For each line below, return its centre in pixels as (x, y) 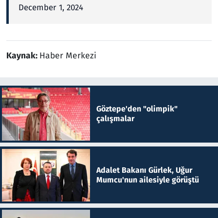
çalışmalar (115, 119)
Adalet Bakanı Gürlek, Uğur (144, 170)
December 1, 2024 (51, 8)
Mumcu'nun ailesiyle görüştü (147, 180)
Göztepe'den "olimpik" (137, 109)
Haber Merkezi (68, 56)
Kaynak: (23, 56)
